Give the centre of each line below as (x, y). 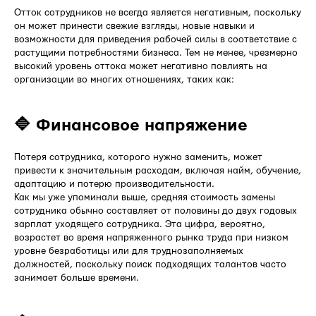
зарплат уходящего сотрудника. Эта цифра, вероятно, (140, 224)
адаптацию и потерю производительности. (114, 184)
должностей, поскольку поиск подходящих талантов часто (150, 264)
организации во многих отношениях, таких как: (124, 79)
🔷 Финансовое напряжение (131, 125)
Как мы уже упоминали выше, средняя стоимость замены (145, 197)
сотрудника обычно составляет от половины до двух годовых (156, 211)
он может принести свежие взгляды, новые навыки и (134, 26)
